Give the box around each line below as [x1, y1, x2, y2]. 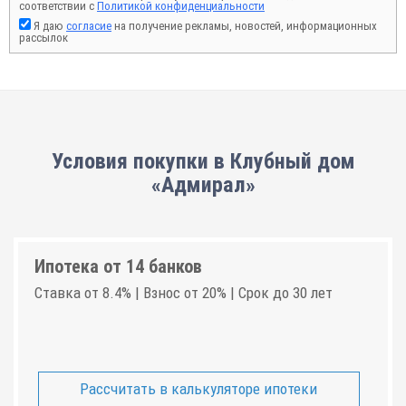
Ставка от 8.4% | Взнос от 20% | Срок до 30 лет [34, 284, 333, 302]
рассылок [19, 31, 68, 44]
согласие [66, 19, 111, 33]
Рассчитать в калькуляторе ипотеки [80, 379, 318, 398]
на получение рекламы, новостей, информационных [111, 19, 377, 33]
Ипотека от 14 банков [34, 256, 202, 277]
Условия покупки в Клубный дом [51, 149, 355, 174]
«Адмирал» [150, 172, 256, 198]
